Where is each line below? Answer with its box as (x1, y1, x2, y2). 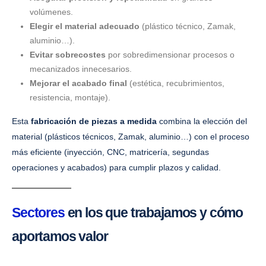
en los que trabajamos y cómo (67, 205, 243, 221)
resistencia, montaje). (29, 93, 110, 103)
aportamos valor (12, 229, 108, 245)
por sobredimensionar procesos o (105, 50, 235, 60)
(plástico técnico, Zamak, (139, 21, 236, 31)
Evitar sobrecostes (29, 50, 106, 60)
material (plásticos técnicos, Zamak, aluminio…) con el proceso (12, 132, 249, 142)
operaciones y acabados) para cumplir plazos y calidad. (12, 163, 221, 173)
